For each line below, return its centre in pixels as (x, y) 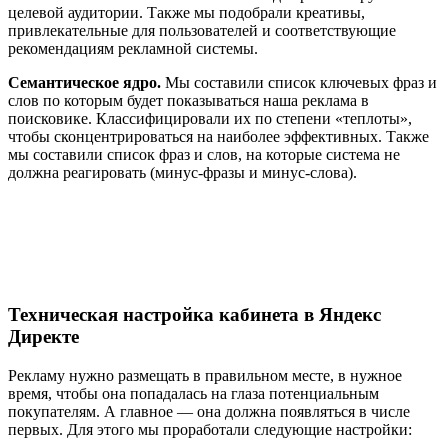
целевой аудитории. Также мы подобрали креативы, (186, 13)
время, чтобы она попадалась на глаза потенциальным (193, 393)
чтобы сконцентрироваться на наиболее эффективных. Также (218, 137)
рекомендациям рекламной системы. (133, 49)
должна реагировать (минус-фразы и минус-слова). (182, 173)
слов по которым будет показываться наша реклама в (188, 101)
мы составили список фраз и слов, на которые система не (204, 155)
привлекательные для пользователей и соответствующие (202, 31)
